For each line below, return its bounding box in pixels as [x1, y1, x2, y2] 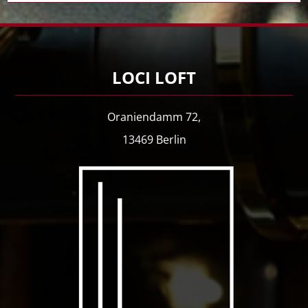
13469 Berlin [122, 132, 186, 148]
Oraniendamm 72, [107, 109, 201, 124]
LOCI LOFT [112, 65, 196, 89]
